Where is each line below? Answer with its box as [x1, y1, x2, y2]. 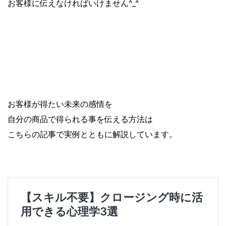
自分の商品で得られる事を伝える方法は [8, 114, 153, 125]
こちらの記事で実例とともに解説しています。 [8, 129, 177, 140]
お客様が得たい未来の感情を [8, 99, 112, 109]
